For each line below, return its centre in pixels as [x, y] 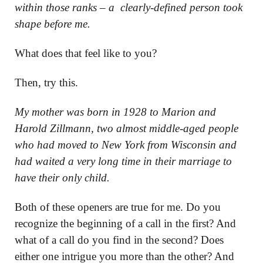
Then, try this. [46, 82]
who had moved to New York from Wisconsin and [126, 144]
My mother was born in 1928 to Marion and [115, 112]
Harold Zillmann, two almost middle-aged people [127, 128]
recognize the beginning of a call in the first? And [125, 223]
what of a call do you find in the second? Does [119, 240]
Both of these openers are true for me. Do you [118, 207]
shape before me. [53, 23]
